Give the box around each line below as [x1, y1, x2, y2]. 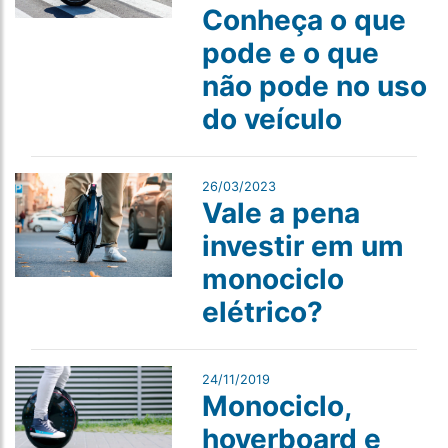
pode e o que [201, 36, 379, 70]
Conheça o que [201, 3, 406, 37]
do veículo [201, 102, 342, 136]
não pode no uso [201, 69, 427, 103]
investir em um [201, 229, 404, 263]
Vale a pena [201, 196, 360, 230]
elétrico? [201, 295, 323, 329]
